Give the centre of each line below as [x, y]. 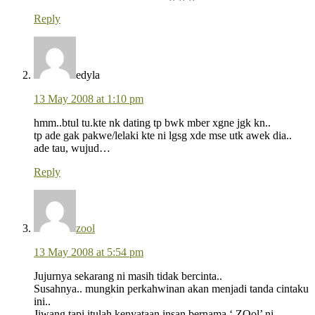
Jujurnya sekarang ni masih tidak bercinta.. [128, 276]
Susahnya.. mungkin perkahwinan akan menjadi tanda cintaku [171, 289]
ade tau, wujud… [72, 148]
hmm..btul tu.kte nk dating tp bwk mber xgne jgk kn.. [152, 123]
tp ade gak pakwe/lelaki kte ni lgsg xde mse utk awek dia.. [163, 136]
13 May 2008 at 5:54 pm [89, 252]
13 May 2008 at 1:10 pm [89, 99]
